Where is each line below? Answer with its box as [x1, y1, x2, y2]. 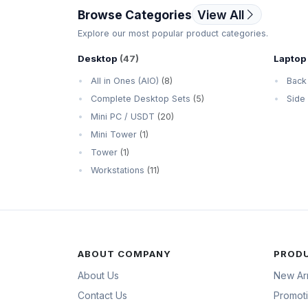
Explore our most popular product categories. [77, 27, 268, 38]
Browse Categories [77, 7, 192, 22]
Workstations [87, 164, 147, 175]
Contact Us [77, 289, 127, 301]
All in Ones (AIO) [87, 75, 162, 86]
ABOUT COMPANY [77, 247, 172, 259]
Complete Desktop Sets [87, 93, 193, 104]
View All [197, 7, 244, 22]
